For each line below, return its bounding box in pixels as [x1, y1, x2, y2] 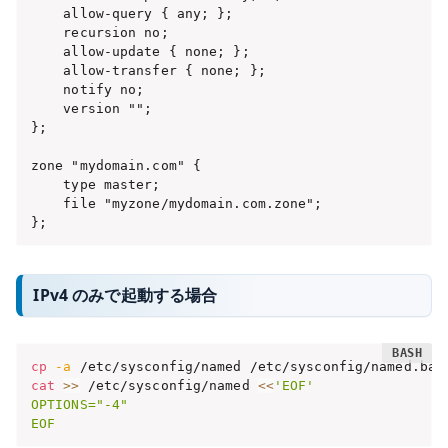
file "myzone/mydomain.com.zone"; [30, 195, 323, 211]
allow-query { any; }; [30, 5, 234, 21]
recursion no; [30, 24, 169, 40]
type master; [30, 176, 161, 192]
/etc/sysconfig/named [79, 377, 258, 393]
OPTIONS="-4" [30, 396, 129, 412]
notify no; [30, 81, 145, 97]
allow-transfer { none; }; [30, 62, 266, 78]
